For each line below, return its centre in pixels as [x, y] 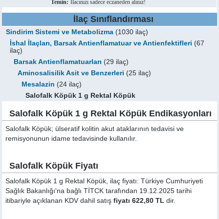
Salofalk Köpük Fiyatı [54, 166]
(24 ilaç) [68, 84]
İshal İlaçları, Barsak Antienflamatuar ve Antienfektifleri [101, 43]
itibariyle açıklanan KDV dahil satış [60, 201]
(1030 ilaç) [131, 32]
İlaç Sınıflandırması [113, 19]
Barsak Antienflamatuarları [58, 62]
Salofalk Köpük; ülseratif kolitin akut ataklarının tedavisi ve [95, 129]
